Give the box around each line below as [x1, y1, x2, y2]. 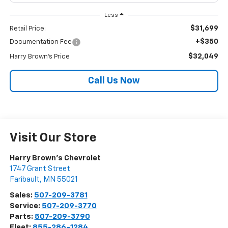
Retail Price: [9, 25, 46, 33]
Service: [9, 202, 42, 210]
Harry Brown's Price [9, 53, 70, 61]
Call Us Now [88, 76, 140, 86]
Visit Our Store [9, 132, 97, 145]
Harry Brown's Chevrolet [9, 154, 101, 162]
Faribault [9, 176, 40, 184]
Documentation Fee [9, 39, 72, 46]
